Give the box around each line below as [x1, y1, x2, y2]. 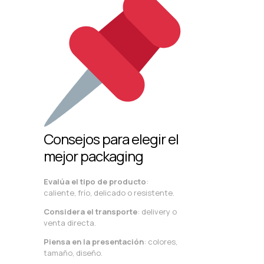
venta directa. [44, 217, 96, 229]
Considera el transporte [44, 206, 137, 217]
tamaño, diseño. [44, 247, 103, 259]
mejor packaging [44, 146, 143, 166]
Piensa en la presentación [44, 236, 144, 247]
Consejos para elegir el [44, 129, 179, 149]
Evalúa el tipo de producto [44, 176, 146, 187]
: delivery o [137, 206, 177, 217]
